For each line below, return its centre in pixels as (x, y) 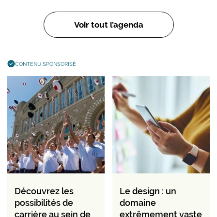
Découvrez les (44, 191)
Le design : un (148, 191)
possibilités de (44, 203)
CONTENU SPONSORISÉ (46, 64)
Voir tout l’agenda (108, 25)
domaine (138, 203)
